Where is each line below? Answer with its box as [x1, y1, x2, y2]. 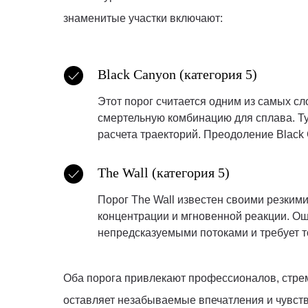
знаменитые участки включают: [63, 12, 223, 25]
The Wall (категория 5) [98, 165, 230, 181]
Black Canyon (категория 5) [98, 67, 257, 82]
